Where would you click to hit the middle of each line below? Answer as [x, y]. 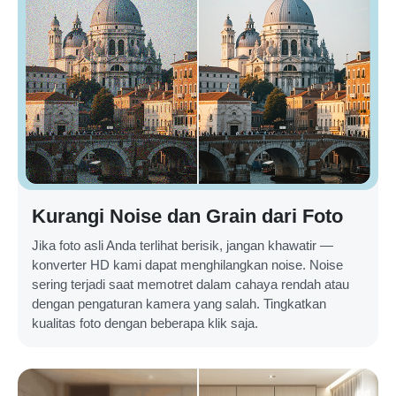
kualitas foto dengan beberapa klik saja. [145, 324]
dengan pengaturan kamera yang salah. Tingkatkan [179, 304]
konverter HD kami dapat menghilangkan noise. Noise [187, 265]
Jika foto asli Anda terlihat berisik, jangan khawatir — [183, 246]
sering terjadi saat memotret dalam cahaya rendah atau [190, 285]
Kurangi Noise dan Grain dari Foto [187, 217]
